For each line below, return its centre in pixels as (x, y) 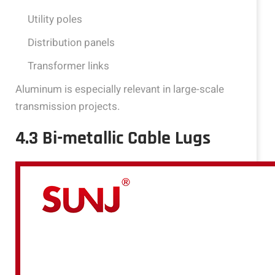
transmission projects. (68, 107)
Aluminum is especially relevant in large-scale (120, 90)
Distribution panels (71, 43)
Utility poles (55, 20)
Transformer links (68, 66)
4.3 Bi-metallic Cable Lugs (113, 138)
